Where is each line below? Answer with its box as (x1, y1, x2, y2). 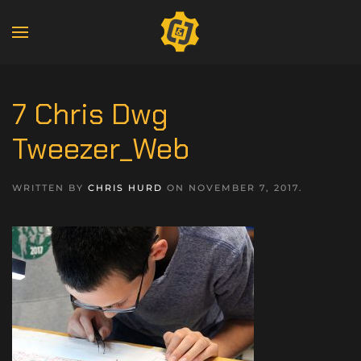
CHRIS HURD (88, 182, 163, 193)
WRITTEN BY (12, 182, 88, 193)
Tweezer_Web (12, 130, 189, 168)
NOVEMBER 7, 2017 (189, 182, 299, 193)
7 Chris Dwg (12, 95, 168, 133)
